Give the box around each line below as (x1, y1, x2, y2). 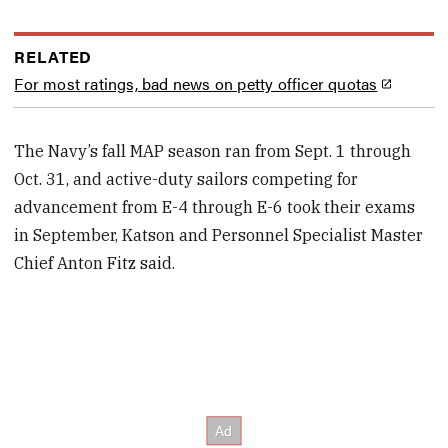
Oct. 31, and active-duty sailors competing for (14, 168, 359, 189)
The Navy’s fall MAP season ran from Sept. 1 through (14, 140, 412, 161)
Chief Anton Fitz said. (14, 252, 176, 273)
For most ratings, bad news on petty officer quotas (14, 71, 378, 95)
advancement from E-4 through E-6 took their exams (14, 196, 416, 217)
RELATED (14, 44, 93, 68)
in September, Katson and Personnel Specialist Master (14, 224, 424, 245)
